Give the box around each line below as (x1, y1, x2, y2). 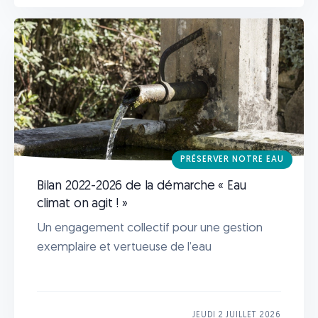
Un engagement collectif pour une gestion (37, 221, 263, 234)
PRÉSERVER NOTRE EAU (180, 155, 284, 164)
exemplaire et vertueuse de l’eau (37, 241, 212, 253)
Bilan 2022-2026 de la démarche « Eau (37, 179, 246, 193)
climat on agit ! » (37, 197, 128, 211)
